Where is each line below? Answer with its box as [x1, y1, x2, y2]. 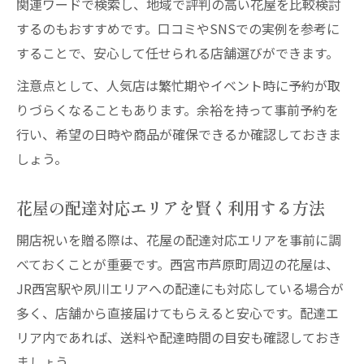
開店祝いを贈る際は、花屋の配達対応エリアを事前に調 [16, 230, 341, 249]
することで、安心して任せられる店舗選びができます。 [16, 43, 339, 63]
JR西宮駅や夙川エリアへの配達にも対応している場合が [16, 279, 344, 298]
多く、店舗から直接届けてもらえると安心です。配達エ [16, 303, 339, 323]
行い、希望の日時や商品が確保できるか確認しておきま [16, 124, 341, 144]
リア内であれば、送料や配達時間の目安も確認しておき [16, 327, 341, 347]
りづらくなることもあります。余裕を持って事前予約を [16, 100, 339, 119]
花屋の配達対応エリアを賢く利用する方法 [16, 195, 325, 219]
